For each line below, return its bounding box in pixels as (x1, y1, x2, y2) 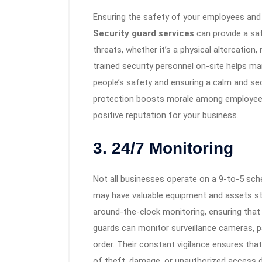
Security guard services (93, 28, 194, 39)
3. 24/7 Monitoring (93, 139, 233, 158)
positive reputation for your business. (93, 110, 239, 121)
